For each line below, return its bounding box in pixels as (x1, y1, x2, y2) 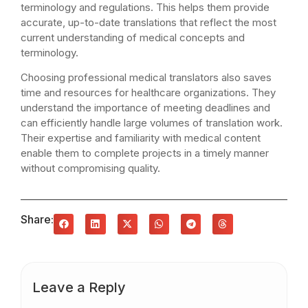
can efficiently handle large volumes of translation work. (21, 116, 283, 129)
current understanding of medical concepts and (21, 30, 245, 44)
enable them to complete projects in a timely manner (21, 146, 269, 159)
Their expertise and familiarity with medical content (21, 131, 261, 144)
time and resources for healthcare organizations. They (21, 86, 276, 99)
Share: (21, 212, 54, 227)
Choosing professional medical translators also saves (21, 71, 272, 84)
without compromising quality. (21, 162, 160, 175)
